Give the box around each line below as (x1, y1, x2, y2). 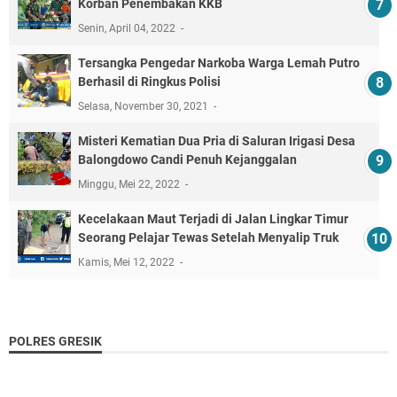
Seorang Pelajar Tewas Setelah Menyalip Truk (78, 230, 339, 245)
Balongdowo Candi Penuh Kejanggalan (78, 152, 297, 167)
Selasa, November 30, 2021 (78, 99, 211, 113)
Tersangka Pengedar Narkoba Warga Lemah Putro (78, 55, 360, 70)
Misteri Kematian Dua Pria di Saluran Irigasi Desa (78, 133, 355, 148)
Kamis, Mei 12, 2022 (78, 255, 177, 269)
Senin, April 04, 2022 (78, 21, 178, 35)
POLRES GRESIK (9, 333, 102, 348)
